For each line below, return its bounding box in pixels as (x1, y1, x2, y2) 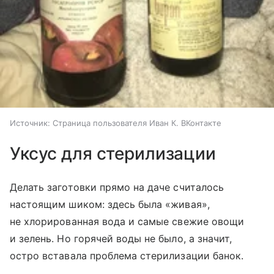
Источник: (10, 117, 50, 128)
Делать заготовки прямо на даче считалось (10, 180, 224, 193)
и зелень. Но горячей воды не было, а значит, (10, 232, 232, 245)
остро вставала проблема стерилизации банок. (10, 249, 244, 262)
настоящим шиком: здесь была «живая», (10, 198, 210, 210)
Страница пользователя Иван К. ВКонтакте (53, 117, 221, 128)
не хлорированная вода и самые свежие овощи (10, 215, 245, 228)
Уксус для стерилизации (10, 143, 216, 164)
